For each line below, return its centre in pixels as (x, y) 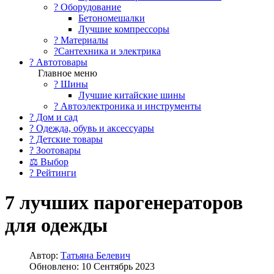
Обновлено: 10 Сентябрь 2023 (92, 266)
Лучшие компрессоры (124, 29)
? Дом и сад (54, 117)
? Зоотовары (55, 150)
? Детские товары (66, 139)
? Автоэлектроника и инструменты (128, 106)
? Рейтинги (53, 172)
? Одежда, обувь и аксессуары (92, 128)
